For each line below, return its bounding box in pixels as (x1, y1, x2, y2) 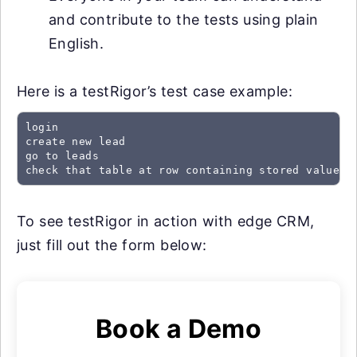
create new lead (25, 135, 126, 147)
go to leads (25, 149, 99, 162)
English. (49, 35, 104, 52)
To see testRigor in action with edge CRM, (17, 213, 315, 229)
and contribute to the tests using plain (49, 11, 319, 28)
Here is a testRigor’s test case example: (17, 83, 292, 100)
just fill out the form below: (17, 237, 207, 253)
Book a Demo (95, 313, 262, 344)
